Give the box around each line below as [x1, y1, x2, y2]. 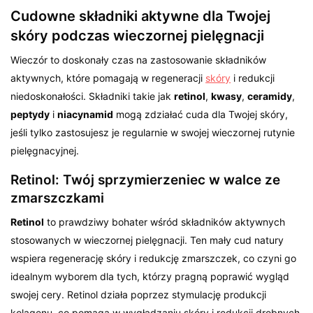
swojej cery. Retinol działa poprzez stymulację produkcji [10, 288, 267, 300]
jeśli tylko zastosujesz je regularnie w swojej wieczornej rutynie [10, 126, 296, 138]
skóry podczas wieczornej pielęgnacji [10, 27, 264, 44]
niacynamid [57, 108, 114, 120]
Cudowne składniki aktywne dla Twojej [10, 7, 270, 24]
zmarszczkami [10, 189, 104, 206]
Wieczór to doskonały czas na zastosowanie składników [10, 53, 267, 66]
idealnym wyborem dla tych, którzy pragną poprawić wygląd [10, 270, 290, 282]
